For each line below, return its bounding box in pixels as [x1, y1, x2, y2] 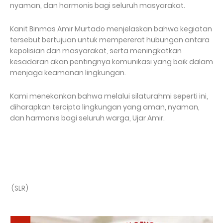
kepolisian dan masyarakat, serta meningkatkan [10, 46, 182, 56]
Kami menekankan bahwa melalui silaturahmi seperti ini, [10, 91, 208, 101]
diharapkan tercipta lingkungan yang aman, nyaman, [10, 102, 200, 112]
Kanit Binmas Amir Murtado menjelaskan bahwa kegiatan [10, 24, 212, 34]
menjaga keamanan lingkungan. [10, 68, 127, 78]
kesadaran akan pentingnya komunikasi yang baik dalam [10, 57, 213, 67]
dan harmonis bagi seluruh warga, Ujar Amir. [10, 113, 166, 123]
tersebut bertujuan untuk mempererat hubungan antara [10, 35, 210, 45]
